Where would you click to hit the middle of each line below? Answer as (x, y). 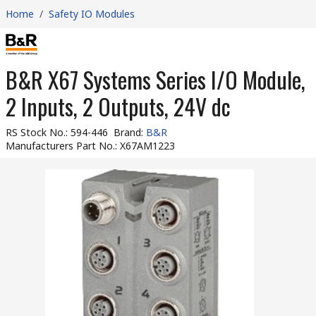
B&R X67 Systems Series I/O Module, (156, 79)
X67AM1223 (147, 146)
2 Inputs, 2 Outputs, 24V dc (118, 106)
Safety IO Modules (92, 14)
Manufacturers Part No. (60, 146)
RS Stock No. (36, 132)
